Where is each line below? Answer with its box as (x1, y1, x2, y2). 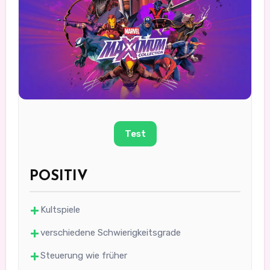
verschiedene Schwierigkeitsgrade (40, 227, 181, 239)
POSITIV (29, 169, 88, 184)
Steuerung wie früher (40, 250, 127, 262)
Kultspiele (40, 204, 80, 216)
